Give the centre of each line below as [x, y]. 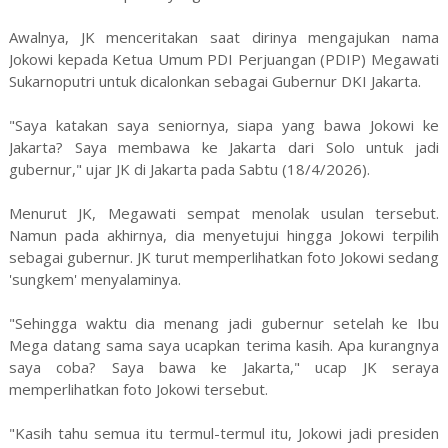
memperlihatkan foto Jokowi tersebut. [138, 388]
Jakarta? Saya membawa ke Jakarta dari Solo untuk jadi [224, 146]
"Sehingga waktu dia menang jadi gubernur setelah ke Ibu [224, 322]
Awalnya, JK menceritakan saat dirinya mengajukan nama [224, 36]
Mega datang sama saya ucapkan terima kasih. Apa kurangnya [224, 344]
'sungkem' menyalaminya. [94, 278]
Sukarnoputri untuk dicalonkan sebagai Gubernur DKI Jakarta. [214, 80]
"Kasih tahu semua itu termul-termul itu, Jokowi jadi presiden [224, 432]
